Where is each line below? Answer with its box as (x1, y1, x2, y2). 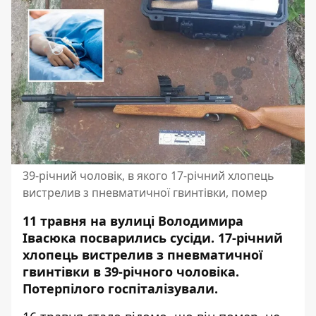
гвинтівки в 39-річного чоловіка (23, 263, 236, 280)
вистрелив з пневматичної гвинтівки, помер (23, 185, 267, 200)
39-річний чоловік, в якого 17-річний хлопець (23, 168, 274, 183)
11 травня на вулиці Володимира (23, 212, 243, 229)
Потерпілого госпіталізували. (23, 280, 218, 297)
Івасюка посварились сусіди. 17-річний (23, 229, 283, 246)
